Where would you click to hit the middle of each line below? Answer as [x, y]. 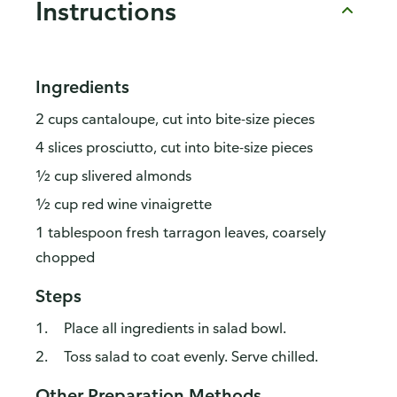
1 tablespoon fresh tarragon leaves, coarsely [181, 233]
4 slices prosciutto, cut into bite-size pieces [174, 148]
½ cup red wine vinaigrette [124, 204]
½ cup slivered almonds [113, 176]
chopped [65, 257]
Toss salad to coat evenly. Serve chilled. [191, 357]
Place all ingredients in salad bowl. [175, 328]
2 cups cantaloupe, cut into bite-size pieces [175, 119]
